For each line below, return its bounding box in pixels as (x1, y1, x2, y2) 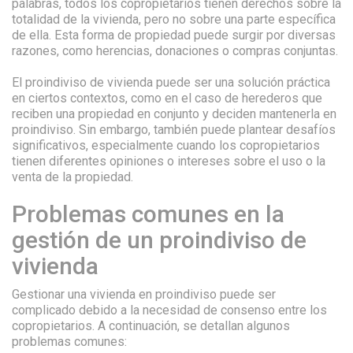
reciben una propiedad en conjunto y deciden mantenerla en (12, 106, 336, 121)
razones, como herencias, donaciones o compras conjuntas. (12, 43, 338, 58)
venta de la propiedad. (12, 169, 133, 184)
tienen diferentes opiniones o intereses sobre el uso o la (12, 154, 325, 169)
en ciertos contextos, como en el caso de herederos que (12, 91, 322, 106)
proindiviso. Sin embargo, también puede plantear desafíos (12, 122, 336, 137)
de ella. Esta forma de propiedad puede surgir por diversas (12, 28, 336, 43)
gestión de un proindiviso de (12, 226, 307, 254)
